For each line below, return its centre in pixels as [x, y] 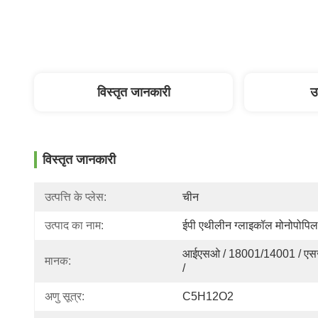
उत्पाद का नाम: [74, 225]
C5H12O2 [208, 296]
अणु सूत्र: [65, 296]
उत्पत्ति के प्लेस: [76, 197]
